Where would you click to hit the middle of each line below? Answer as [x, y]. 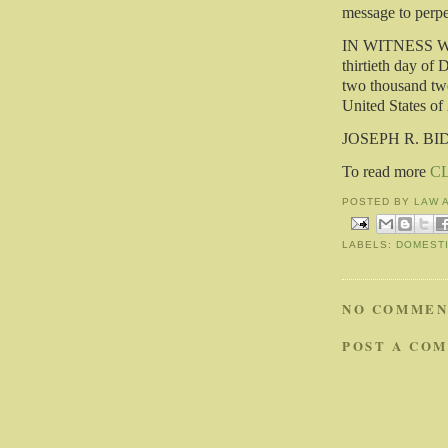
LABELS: [369, 245]
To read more [386, 172]
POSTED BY [378, 202]
